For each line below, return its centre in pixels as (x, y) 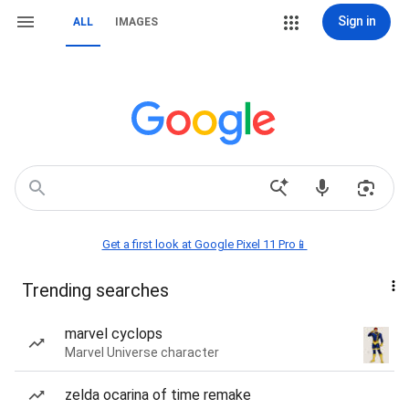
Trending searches (95, 290)
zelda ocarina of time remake (158, 395)
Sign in (357, 21)
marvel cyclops (114, 334)
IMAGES (136, 22)
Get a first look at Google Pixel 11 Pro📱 (204, 244)
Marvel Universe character (142, 352)
